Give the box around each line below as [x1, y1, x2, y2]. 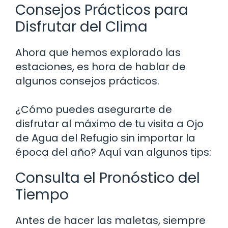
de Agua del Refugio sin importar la [15, 130, 195, 145]
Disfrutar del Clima [15, 16, 148, 37]
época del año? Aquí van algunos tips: [15, 145, 211, 159]
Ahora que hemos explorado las [15, 45, 181, 60]
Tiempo [15, 184, 69, 205]
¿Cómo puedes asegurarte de [15, 102, 172, 117]
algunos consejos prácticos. [15, 73, 159, 88]
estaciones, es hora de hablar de [15, 59, 186, 74]
